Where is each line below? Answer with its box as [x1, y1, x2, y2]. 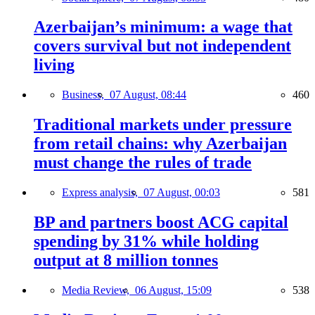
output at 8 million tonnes [34, 251, 218, 270]
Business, [62, 89, 110, 101]
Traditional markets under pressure [34, 115, 292, 134]
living [34, 56, 75, 75]
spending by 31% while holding [34, 232, 259, 251]
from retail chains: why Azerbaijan [34, 134, 287, 153]
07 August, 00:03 [143, 186, 220, 199]
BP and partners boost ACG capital [34, 213, 288, 232]
